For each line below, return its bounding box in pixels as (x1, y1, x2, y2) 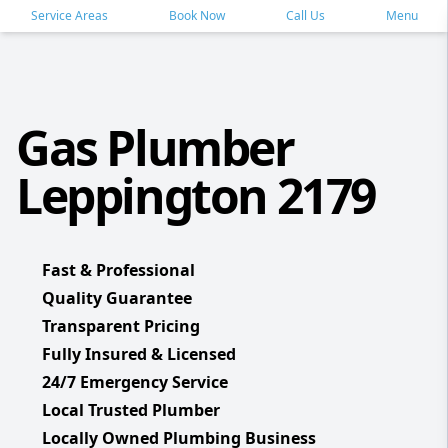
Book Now (168, 7, 225, 24)
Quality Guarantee (42, 287, 192, 309)
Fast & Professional (42, 259, 195, 281)
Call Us (285, 7, 325, 24)
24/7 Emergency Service (42, 371, 228, 393)
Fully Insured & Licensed (42, 343, 236, 365)
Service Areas (30, 7, 108, 24)
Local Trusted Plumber (42, 399, 220, 421)
